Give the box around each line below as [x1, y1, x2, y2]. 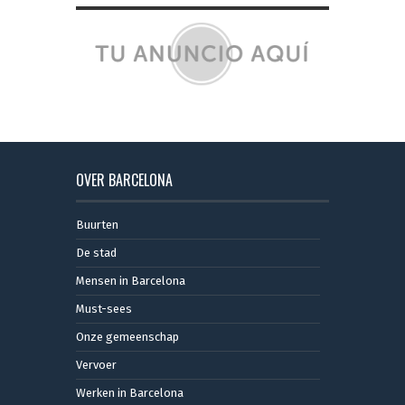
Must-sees [76, 301, 132, 316]
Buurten [76, 217, 118, 231]
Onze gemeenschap [76, 329, 179, 344]
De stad [76, 245, 117, 259]
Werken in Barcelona [76, 385, 184, 400]
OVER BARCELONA [76, 168, 173, 191]
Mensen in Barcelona [76, 273, 185, 287]
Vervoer [76, 357, 117, 372]
